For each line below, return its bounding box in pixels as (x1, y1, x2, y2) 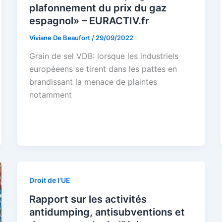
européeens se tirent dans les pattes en (29, 64, 177, 74)
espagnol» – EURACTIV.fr (29, 14, 149, 27)
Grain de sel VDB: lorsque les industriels (29, 51, 178, 61)
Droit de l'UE (29, 175, 70, 184)
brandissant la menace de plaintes (29, 77, 157, 87)
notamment (29, 90, 72, 100)
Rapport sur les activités (29, 193, 147, 205)
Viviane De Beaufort (29, 33, 92, 42)
